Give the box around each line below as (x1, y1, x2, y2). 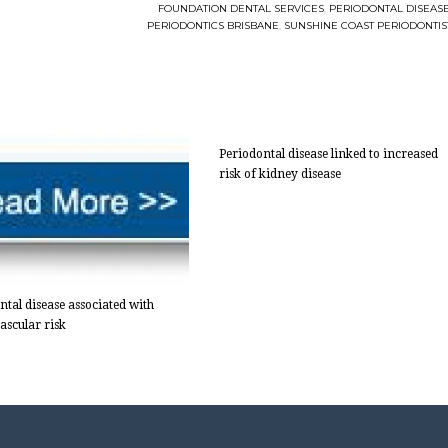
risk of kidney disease (218, 167, 341, 181)
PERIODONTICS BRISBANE (146, 19, 279, 32)
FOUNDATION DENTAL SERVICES (157, 2, 324, 15)
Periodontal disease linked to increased (218, 147, 438, 161)
